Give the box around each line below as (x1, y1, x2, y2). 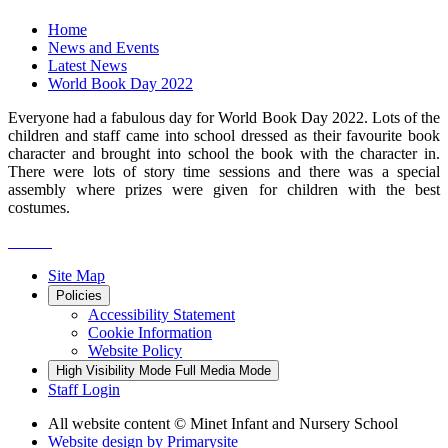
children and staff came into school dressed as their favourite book (8, 127, 440, 145)
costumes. (8, 199, 74, 217)
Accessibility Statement (88, 306, 235, 324)
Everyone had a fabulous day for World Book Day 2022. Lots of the (8, 109, 440, 127)
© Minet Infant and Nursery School (174, 415, 398, 433)
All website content (48, 415, 174, 433)
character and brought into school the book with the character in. (8, 145, 440, 163)
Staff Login (48, 381, 120, 399)
